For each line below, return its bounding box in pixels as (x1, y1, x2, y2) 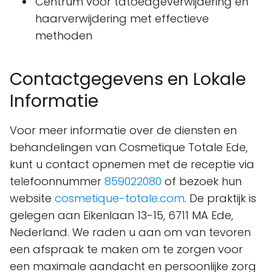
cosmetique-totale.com (55, 190, 185, 206)
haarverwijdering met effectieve (35, 10, 209, 26)
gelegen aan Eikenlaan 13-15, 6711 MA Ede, (10, 207, 233, 223)
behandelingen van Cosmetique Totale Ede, (10, 139, 248, 155)
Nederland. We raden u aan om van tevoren (10, 224, 251, 240)
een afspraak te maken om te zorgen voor (10, 241, 243, 257)
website (10, 190, 55, 206)
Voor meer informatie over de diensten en (10, 122, 237, 138)
